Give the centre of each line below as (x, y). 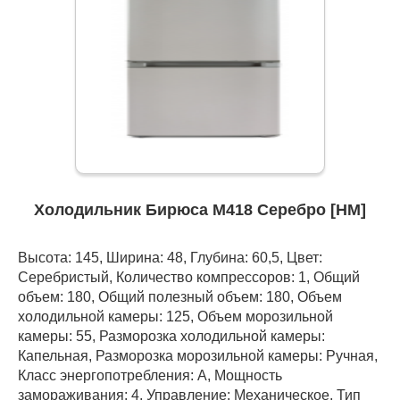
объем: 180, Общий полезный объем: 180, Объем (180, 297)
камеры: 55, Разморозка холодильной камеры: (171, 336)
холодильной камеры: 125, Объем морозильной (175, 317)
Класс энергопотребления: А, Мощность (150, 375)
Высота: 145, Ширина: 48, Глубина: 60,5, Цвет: (170, 258)
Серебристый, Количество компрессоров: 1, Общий (189, 277)
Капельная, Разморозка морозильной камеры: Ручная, (198, 356)
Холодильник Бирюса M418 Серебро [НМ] (200, 210)
